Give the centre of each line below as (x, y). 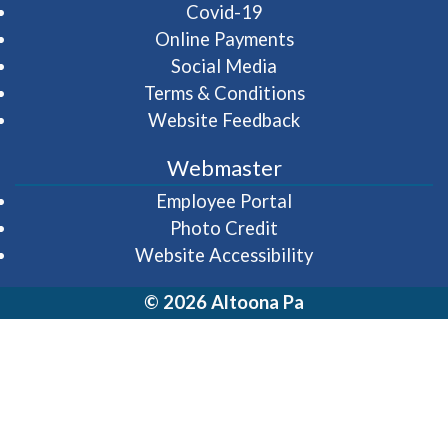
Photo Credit (224, 227)
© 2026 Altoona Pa (224, 301)
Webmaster (224, 167)
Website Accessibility (224, 254)
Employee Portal (224, 200)
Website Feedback (224, 119)
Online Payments (224, 38)
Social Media (224, 65)
